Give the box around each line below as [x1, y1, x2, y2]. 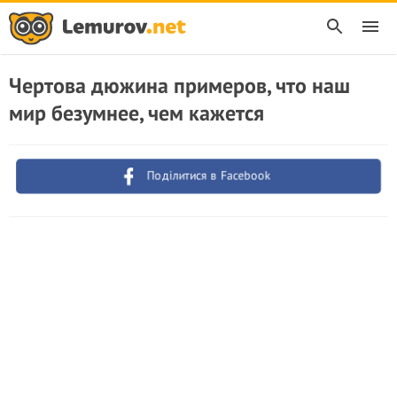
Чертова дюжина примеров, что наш [9, 72, 350, 99]
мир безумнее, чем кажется [9, 99, 264, 127]
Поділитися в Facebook [145, 167, 273, 184]
